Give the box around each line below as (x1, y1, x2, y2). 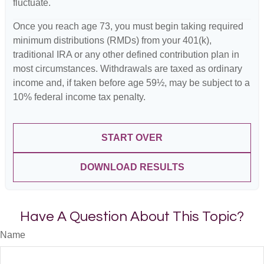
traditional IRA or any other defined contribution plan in (13, 49, 239, 60)
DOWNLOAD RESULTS (80, 161, 184, 172)
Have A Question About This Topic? (20, 209, 244, 224)
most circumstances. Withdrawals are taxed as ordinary (13, 63, 242, 74)
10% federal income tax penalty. (13, 91, 146, 102)
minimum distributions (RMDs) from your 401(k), (13, 35, 212, 45)
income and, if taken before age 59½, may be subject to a (13, 77, 250, 88)
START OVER (101, 132, 163, 143)
